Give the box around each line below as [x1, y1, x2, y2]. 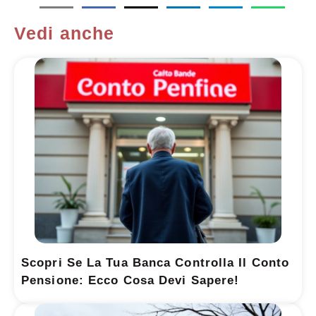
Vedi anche [14, 23, 114, 44]
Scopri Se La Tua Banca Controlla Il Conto [21, 255, 290, 269]
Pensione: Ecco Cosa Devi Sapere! [21, 273, 240, 287]
